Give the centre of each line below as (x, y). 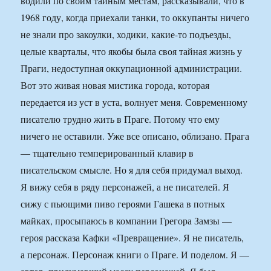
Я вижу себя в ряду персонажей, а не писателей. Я (125, 187)
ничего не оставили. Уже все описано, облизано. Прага (135, 136)
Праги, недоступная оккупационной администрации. (132, 68)
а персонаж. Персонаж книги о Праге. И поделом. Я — (135, 255)
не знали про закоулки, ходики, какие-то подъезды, (126, 34)
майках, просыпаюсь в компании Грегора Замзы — (126, 221)
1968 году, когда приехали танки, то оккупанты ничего (135, 18)
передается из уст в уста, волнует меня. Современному (134, 102)
